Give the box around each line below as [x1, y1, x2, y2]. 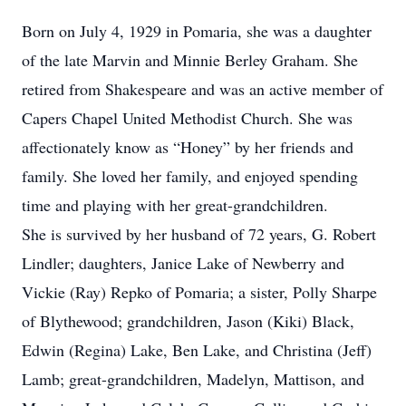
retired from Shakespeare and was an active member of [22, 78, 383, 100]
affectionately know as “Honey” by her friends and [22, 136, 353, 158]
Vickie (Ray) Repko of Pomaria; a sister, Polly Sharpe [22, 281, 377, 303]
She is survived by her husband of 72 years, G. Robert [22, 223, 376, 245]
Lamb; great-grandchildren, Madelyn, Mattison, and [22, 368, 364, 390]
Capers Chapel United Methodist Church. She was [22, 107, 353, 129]
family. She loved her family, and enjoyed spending [22, 165, 358, 187]
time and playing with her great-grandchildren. [22, 194, 328, 216]
